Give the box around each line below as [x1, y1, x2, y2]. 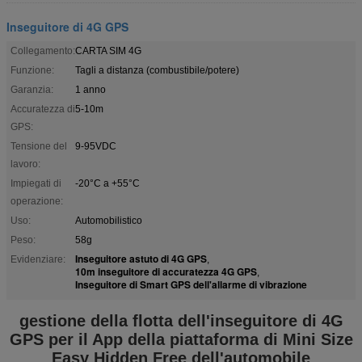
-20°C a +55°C [75, 177, 140, 189]
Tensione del [11, 140, 67, 152]
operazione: [11, 195, 63, 207]
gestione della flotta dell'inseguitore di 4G [19, 311, 343, 330]
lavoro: [11, 158, 40, 170]
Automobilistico [75, 214, 142, 226]
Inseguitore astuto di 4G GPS [75, 250, 207, 266]
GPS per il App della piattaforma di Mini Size [9, 330, 353, 348]
